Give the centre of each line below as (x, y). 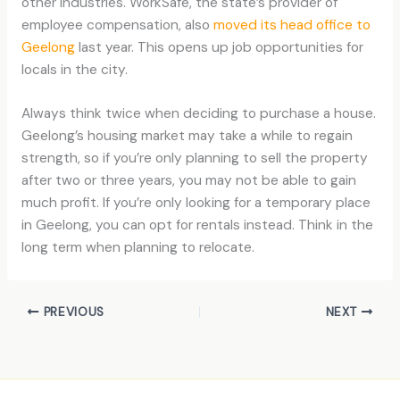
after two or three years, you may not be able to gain (188, 181)
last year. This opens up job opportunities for (219, 47)
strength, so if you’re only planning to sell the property (194, 158)
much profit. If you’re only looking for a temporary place (196, 203)
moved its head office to (292, 25)
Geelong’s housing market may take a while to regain (187, 136)
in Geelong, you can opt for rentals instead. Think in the (197, 225)
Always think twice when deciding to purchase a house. (198, 114)
